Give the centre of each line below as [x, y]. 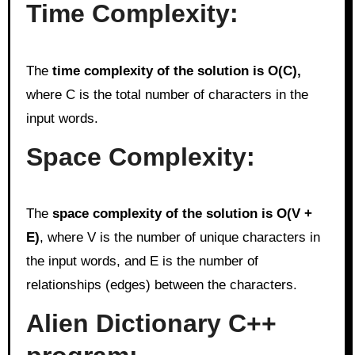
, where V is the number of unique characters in [179, 237]
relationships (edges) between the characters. [161, 285]
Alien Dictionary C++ [151, 323]
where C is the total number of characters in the [167, 94]
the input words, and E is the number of [142, 261]
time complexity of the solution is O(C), [176, 71]
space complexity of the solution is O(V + [182, 214]
